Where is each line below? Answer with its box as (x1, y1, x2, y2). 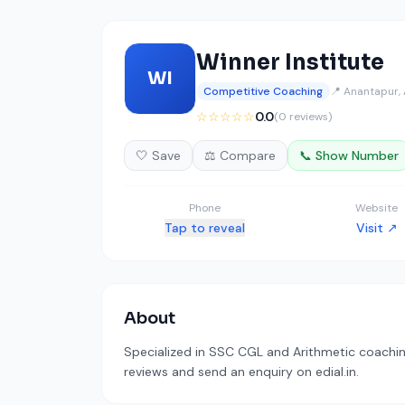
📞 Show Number (299, 147, 399, 164)
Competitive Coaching (203, 84, 323, 99)
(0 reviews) (274, 109, 332, 124)
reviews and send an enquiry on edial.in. (124, 363, 359, 380)
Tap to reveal (164, 220, 245, 236)
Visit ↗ (355, 220, 398, 236)
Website (355, 201, 399, 215)
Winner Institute (196, 49, 384, 76)
